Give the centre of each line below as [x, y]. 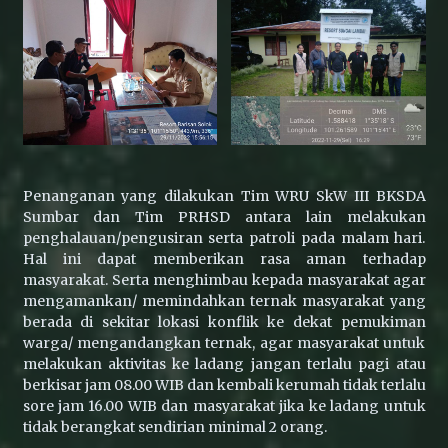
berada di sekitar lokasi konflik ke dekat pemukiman [224, 322]
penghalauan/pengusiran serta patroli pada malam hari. [224, 238]
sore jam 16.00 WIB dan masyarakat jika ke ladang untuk [224, 406]
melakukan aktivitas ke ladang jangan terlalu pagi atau [224, 364]
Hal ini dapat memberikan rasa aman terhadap [224, 259]
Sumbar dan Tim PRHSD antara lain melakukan [224, 217]
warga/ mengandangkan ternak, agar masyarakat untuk [224, 343]
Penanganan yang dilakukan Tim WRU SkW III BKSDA [224, 196]
